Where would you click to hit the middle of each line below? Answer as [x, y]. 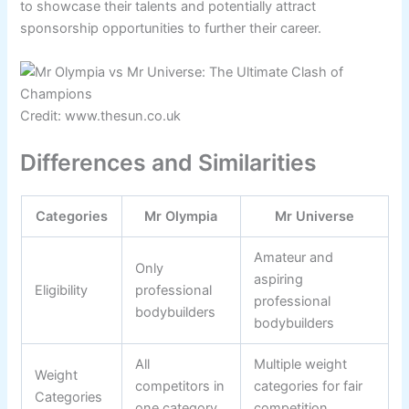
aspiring [279, 279]
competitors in [180, 386]
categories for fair [309, 386]
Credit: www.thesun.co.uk [101, 115]
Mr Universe [314, 216]
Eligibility [62, 290]
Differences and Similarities [169, 162]
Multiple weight [301, 364]
